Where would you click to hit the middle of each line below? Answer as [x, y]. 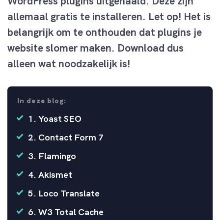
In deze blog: [42, 101]
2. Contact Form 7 [66, 137]
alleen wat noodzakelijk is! [69, 64]
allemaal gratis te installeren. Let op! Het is [109, 16]
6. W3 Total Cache [66, 212]
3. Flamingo [52, 156]
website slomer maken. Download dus [96, 48]
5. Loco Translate [64, 193]
